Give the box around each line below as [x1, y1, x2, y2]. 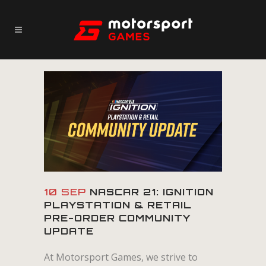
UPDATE [44, 224, 94, 237]
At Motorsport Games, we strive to [44, 250, 198, 264]
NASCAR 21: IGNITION [86, 185, 214, 198]
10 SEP [44, 185, 86, 198]
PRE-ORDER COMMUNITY [44, 211, 191, 224]
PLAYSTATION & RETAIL [44, 198, 192, 211]
